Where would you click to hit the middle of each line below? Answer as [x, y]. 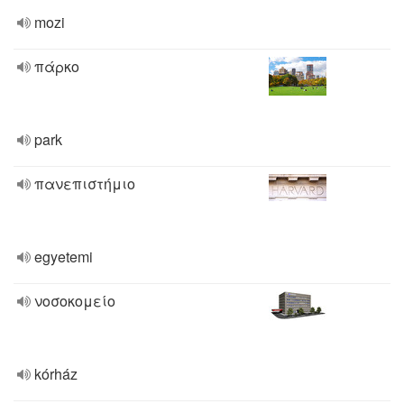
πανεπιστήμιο [85, 184]
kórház [56, 374]
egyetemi [64, 257]
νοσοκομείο [75, 301]
